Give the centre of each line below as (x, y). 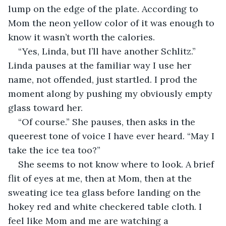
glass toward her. (47, 107)
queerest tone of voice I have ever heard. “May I (112, 136)
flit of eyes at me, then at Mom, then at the (101, 178)
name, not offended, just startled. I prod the (104, 79)
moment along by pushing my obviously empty (111, 93)
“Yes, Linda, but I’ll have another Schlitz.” (108, 51)
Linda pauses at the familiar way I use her (101, 65)
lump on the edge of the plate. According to (104, 9)
